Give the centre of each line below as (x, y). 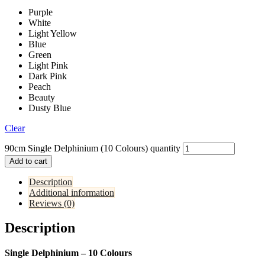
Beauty (42, 97)
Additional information (72, 192)
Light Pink (48, 65)
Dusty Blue (50, 108)
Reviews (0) (52, 203)
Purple (41, 12)
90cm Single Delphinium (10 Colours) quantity (93, 148)
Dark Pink (48, 76)
